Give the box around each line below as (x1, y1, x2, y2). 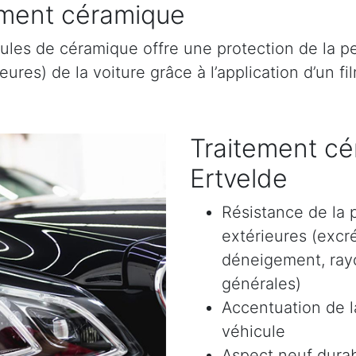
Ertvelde (190, 162, 288, 194)
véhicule (222, 321, 285, 341)
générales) (222, 273, 301, 293)
